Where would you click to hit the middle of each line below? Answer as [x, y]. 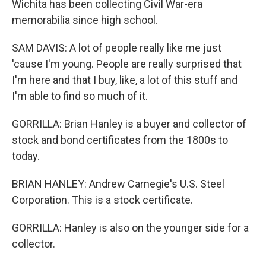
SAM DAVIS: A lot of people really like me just [117, 48]
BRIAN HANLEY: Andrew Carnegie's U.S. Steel [118, 184]
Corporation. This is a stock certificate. [102, 200]
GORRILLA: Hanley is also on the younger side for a [130, 228]
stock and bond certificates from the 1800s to [120, 140]
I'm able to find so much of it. [80, 96]
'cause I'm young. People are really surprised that [127, 64]
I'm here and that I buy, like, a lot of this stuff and [125, 80]
